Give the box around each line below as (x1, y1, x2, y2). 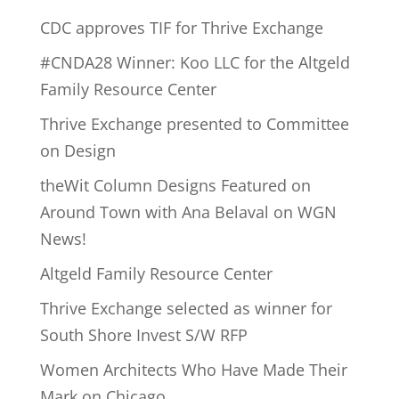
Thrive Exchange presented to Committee (39, 113, 349, 134)
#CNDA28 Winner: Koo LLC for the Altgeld (39, 52, 350, 73)
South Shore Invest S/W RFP (39, 324, 248, 346)
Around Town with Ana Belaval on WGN (39, 201, 337, 223)
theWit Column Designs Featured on (39, 175, 311, 196)
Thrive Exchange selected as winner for (39, 297, 332, 319)
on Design (39, 140, 116, 161)
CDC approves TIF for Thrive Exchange (39, 17, 323, 38)
